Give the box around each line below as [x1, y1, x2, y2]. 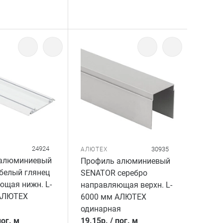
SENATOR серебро [81, 168, 148, 178]
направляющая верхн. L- [81, 180, 173, 190]
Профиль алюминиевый [81, 156, 171, 166]
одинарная [81, 204, 121, 214]
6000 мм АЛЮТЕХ [81, 192, 147, 202]
